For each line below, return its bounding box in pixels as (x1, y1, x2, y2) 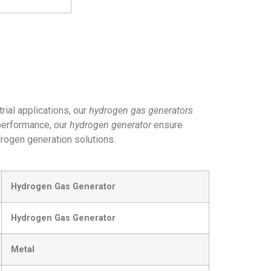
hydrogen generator (70, 119, 151, 131)
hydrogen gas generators (89, 105, 193, 116)
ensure (151, 119, 183, 131)
